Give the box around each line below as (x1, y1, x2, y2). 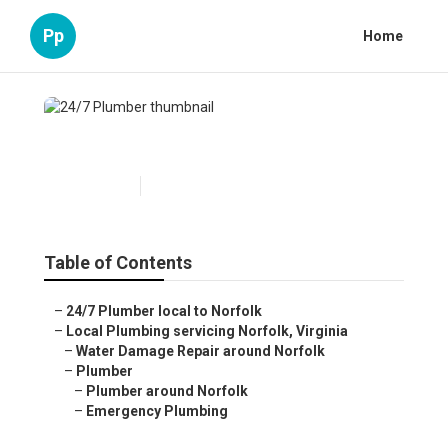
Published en (59, 179, 130, 194)
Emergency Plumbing (86, 403, 228, 420)
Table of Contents (44, 252, 192, 274)
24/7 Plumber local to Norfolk (66, 303, 262, 320)
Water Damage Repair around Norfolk (76, 343, 325, 360)
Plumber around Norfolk (86, 383, 248, 400)
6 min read (151, 179, 210, 194)
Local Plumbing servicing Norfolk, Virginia (66, 323, 348, 340)
